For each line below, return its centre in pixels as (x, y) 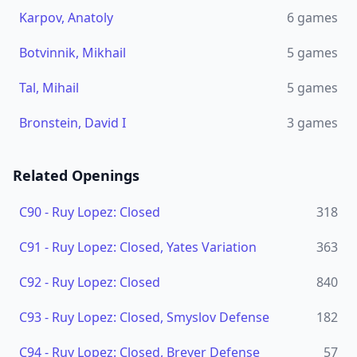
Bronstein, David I (73, 123)
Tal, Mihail (49, 88)
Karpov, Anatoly (66, 18)
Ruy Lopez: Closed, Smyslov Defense (161, 317)
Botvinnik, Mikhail (73, 53)
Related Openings (76, 175)
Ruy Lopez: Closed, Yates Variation (154, 247)
